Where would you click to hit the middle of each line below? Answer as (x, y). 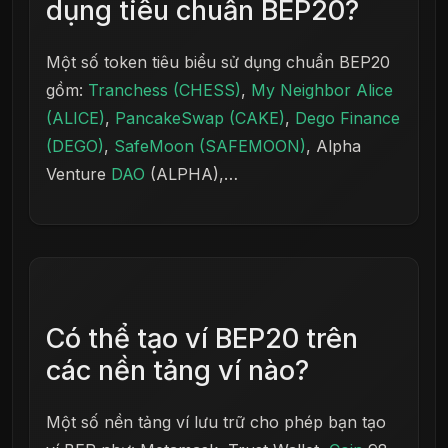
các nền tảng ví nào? (177, 370)
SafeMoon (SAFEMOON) (210, 146)
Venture (78, 174)
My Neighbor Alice (322, 90)
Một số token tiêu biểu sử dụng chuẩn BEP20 (218, 62)
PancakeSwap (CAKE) (200, 118)
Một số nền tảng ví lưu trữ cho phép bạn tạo (216, 422)
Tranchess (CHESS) (164, 90)
